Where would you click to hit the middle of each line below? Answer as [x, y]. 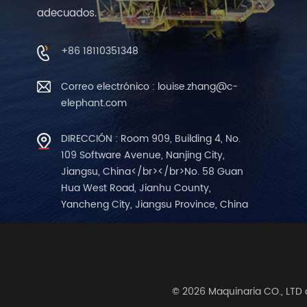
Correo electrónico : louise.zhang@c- [149, 86]
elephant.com [94, 103]
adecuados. [66, 13]
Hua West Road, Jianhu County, [136, 188]
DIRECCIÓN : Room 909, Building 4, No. [150, 138]
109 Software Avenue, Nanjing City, [143, 155]
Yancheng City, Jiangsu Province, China [154, 204]
